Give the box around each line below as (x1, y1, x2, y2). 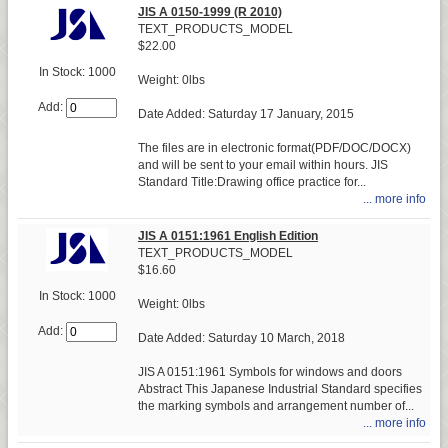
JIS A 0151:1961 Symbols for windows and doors (138, 364, 402, 379)
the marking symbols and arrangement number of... (138, 398, 414, 413)
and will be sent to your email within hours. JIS (138, 157, 388, 172)
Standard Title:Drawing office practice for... (138, 174, 366, 189)
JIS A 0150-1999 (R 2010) (138, 4, 282, 19)
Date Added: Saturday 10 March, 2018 (138, 330, 345, 345)
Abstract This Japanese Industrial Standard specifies (138, 381, 422, 396)
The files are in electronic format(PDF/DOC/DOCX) (138, 140, 411, 155)
